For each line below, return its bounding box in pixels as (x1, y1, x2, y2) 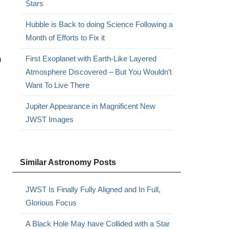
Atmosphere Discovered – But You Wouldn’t (25, 67, 172, 76)
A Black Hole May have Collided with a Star (25, 219, 170, 228)
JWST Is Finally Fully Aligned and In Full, (25, 185, 161, 194)
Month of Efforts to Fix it (25, 33, 105, 42)
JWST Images (25, 115, 74, 124)
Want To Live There (25, 81, 89, 89)
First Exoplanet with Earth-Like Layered (25, 54, 156, 63)
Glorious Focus (25, 198, 77, 207)
